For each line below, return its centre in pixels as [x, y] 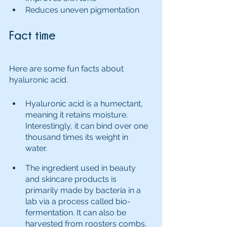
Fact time [32, 35]
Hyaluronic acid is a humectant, [85, 103]
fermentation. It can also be [77, 212]
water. [38, 148]
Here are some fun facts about [67, 68]
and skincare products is [72, 179]
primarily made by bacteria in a [84, 190]
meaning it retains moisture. [78, 115]
